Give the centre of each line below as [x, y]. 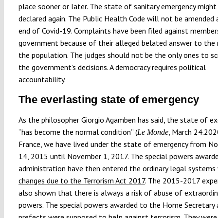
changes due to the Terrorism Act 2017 [82, 180]
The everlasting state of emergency [109, 99]
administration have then [60, 168]
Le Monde [153, 132]
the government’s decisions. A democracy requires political [112, 67]
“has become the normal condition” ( [78, 132]
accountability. [42, 79]
